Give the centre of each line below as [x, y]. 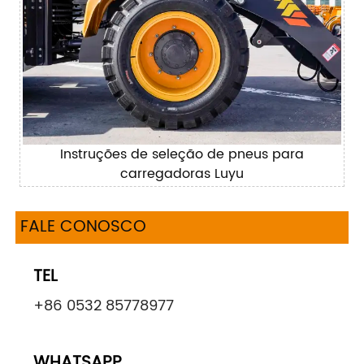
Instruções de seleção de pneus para [182, 154]
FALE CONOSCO [83, 227]
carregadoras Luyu [182, 173]
